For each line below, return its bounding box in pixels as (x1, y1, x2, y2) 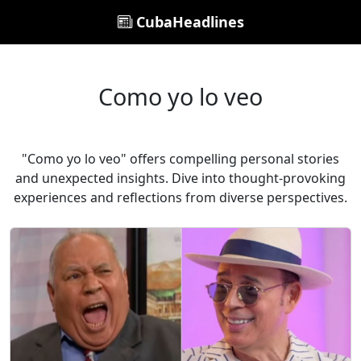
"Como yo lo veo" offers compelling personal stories (22, 150, 339, 168)
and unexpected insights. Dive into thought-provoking (15, 169, 346, 187)
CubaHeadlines (131, 12, 244, 31)
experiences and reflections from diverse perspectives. (14, 189, 347, 206)
